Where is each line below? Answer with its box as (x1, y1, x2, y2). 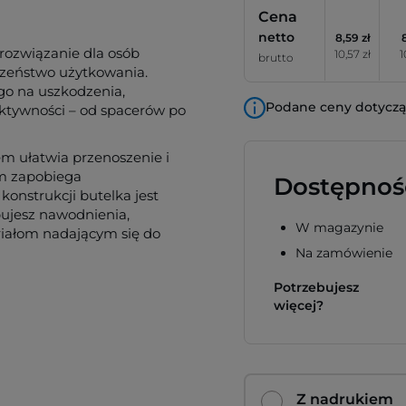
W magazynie (295, 219, 383, 236)
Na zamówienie (295, 245, 392, 261)
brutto (258, 51, 293, 64)
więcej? (274, 297, 324, 314)
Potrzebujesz (274, 279, 359, 295)
